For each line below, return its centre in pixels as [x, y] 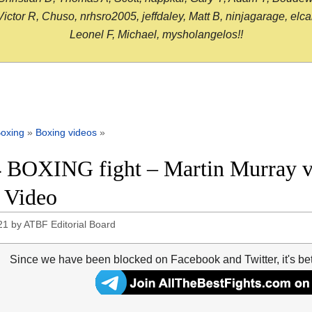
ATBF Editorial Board [70, 225]
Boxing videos [66, 133]
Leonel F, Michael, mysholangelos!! [156, 35]
